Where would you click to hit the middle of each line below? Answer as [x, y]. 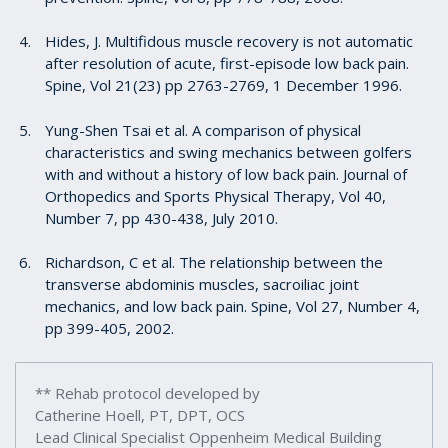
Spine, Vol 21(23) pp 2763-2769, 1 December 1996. [223, 85]
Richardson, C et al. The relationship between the [214, 262]
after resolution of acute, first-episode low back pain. [227, 63]
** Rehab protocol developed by [149, 392]
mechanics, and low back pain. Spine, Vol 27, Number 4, [232, 306]
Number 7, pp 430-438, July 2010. [161, 217]
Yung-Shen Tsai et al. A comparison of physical [203, 129]
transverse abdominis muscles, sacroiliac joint [202, 284]
